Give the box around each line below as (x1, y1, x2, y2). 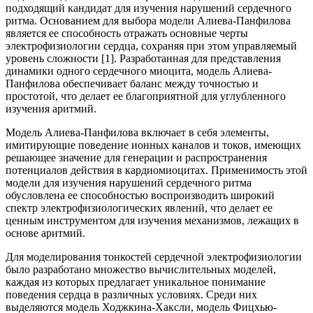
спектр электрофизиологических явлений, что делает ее (6, 201, 272, 214)
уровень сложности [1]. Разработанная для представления (6, 52, 281, 64)
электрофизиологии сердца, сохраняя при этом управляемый (6, 39, 297, 52)
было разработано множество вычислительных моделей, (6, 263, 276, 275)
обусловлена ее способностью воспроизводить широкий (6, 189, 275, 201)
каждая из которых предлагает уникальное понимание (6, 275, 265, 288)
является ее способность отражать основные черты (6, 27, 248, 39)
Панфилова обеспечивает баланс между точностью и (6, 77, 259, 89)
